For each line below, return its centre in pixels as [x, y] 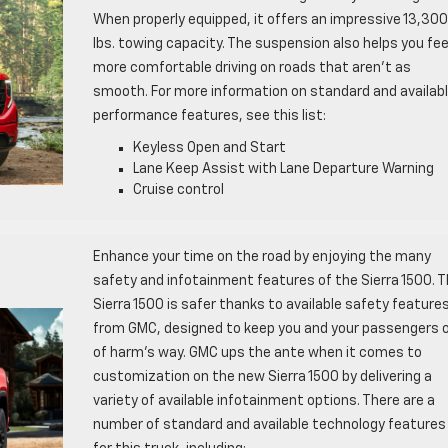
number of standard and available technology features [269, 424]
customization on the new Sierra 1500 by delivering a [262, 376]
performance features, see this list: [209, 115]
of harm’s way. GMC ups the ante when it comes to [257, 352]
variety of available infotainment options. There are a [263, 400]
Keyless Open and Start [209, 147]
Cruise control [178, 189]
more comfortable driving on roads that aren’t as [251, 67]
